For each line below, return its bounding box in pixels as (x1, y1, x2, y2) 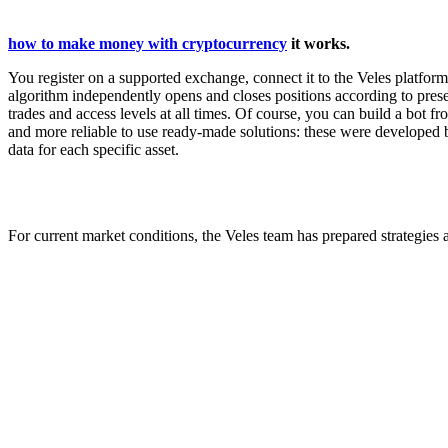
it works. (287, 35, 350, 53)
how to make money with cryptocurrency (8, 35, 287, 53)
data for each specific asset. (8, 141, 179, 159)
